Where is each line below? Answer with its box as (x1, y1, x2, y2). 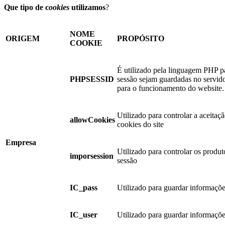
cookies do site (117, 120, 164, 129)
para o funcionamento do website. (117, 83, 224, 92)
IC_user (70, 210, 97, 219)
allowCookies (70, 115, 115, 124)
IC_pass (70, 183, 97, 192)
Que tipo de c (4, 3, 49, 12)
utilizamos (69, 3, 105, 12)
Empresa (6, 138, 36, 147)
